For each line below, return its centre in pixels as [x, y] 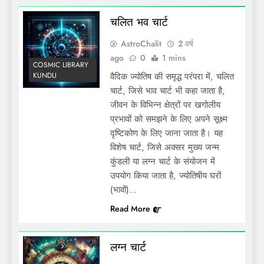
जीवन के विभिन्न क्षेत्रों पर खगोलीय [165, 105]
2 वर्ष [185, 44]
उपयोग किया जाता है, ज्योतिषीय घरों [165, 176]
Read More [130, 209]
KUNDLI [45, 75]
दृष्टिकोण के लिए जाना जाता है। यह [166, 133]
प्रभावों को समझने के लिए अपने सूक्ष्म [169, 119]
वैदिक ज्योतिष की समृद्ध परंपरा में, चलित [172, 77]
